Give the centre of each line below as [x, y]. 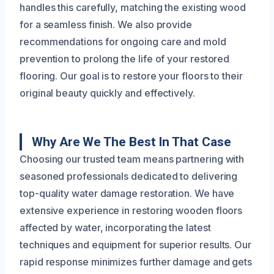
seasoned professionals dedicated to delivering [129, 176]
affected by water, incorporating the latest [115, 227]
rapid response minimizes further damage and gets [136, 261]
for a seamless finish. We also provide [106, 24]
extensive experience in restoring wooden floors [131, 210]
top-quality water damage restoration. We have [127, 193]
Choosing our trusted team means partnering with [132, 159]
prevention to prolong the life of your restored [125, 58]
